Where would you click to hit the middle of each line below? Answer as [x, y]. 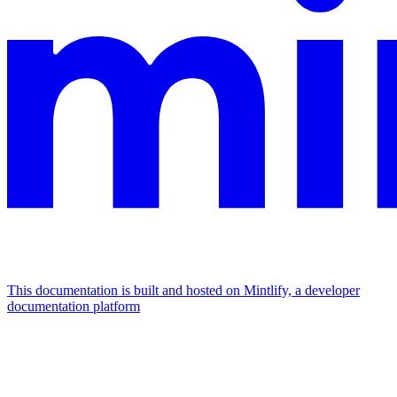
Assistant [32, 341]
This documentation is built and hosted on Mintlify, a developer [183, 290]
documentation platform [74, 306]
